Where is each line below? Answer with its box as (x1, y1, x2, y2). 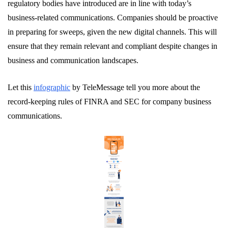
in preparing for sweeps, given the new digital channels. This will (8, 27, 217, 37)
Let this (8, 83, 34, 92)
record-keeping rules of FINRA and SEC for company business (8, 97, 211, 106)
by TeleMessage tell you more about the (70, 83, 200, 92)
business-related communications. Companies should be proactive (8, 13, 218, 22)
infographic (34, 83, 70, 92)
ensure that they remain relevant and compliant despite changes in (8, 42, 217, 51)
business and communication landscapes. (8, 56, 138, 65)
